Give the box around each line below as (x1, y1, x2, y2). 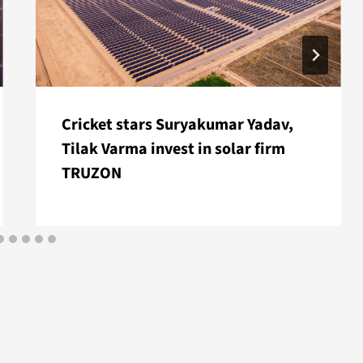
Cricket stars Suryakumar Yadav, (62, 113, 294, 137)
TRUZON (62, 162, 122, 186)
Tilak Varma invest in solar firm (62, 138, 286, 161)
